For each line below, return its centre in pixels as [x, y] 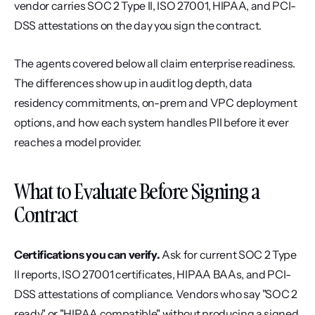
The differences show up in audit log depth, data [133, 83]
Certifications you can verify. [87, 255]
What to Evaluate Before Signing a [137, 192]
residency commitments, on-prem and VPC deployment [156, 103]
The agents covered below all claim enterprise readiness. [155, 63]
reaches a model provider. [78, 142]
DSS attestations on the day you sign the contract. [138, 25]
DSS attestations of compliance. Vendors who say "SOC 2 [156, 294]
